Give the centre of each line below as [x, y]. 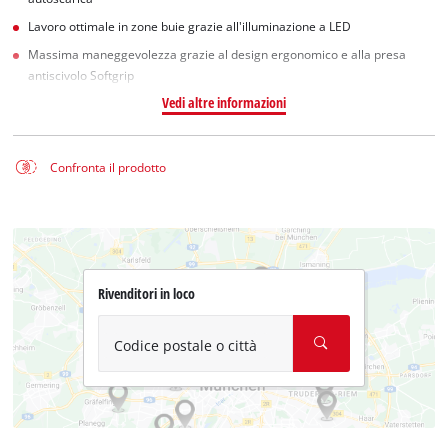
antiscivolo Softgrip [81, 75]
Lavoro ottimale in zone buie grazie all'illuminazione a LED [190, 27]
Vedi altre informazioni [223, 102]
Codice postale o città [185, 345]
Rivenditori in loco [146, 294]
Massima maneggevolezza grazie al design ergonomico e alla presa [217, 54]
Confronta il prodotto [107, 167]
